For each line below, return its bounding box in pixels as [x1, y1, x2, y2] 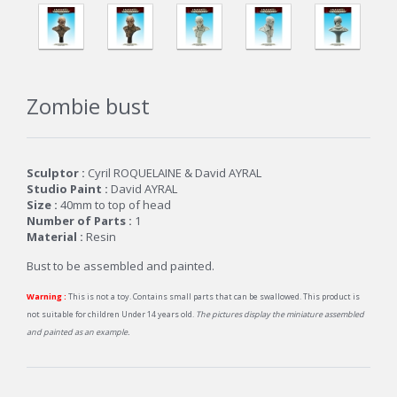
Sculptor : [27, 165, 88, 182]
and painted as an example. [27, 326, 129, 339]
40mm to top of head [58, 197, 171, 214]
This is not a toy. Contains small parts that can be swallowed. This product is [66, 291, 360, 303]
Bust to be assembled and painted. [27, 258, 214, 275]
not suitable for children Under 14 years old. [27, 308, 196, 321]
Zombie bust [27, 91, 150, 121]
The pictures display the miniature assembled [196, 308, 364, 321]
